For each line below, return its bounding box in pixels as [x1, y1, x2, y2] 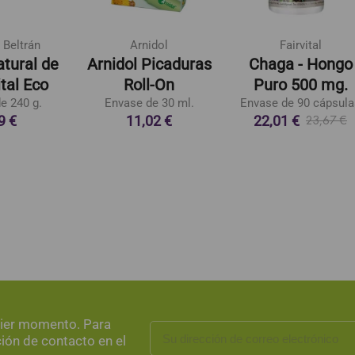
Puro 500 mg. [253, 74, 348, 94]
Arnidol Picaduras [86, 54, 212, 74]
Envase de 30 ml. [104, 95, 194, 110]
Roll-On [124, 74, 174, 94]
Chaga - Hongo [248, 54, 353, 74]
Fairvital [279, 37, 322, 52]
